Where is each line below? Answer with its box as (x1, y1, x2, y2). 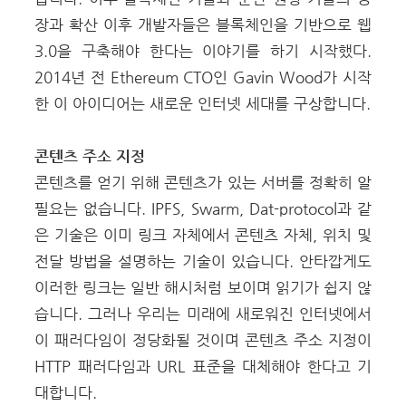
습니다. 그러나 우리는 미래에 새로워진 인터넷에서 (34, 304, 372, 323)
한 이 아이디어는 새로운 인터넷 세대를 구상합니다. (34, 94, 371, 112)
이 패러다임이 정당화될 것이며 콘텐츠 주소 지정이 (34, 331, 372, 349)
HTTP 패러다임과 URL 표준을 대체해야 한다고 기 (34, 357, 372, 375)
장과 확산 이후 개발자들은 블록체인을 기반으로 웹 (34, 15, 372, 34)
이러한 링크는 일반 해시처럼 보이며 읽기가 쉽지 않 (34, 278, 372, 296)
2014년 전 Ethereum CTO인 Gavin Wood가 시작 (34, 68, 372, 86)
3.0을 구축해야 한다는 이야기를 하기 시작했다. (34, 42, 372, 60)
